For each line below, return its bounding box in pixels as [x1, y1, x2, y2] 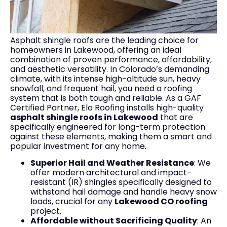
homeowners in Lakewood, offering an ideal [10, 44, 181, 56]
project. [30, 205, 61, 217]
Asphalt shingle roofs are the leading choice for [10, 34, 199, 46]
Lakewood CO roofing [115, 196, 208, 207]
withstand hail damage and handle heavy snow [30, 186, 217, 198]
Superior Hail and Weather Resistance [30, 157, 194, 169]
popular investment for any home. [10, 140, 146, 152]
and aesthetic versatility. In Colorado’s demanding [10, 63, 209, 75]
